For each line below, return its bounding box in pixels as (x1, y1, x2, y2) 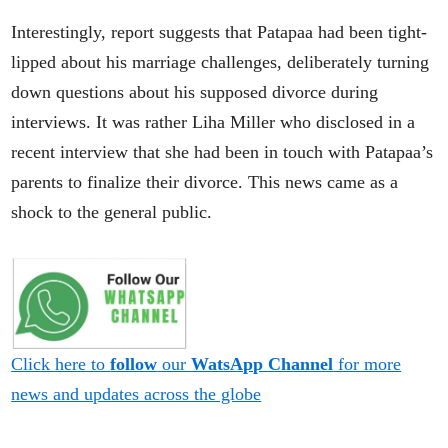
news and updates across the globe (11, 384, 262, 405)
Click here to (11, 354, 111, 375)
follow (110, 354, 158, 375)
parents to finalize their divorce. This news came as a (11, 171, 399, 192)
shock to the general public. (11, 201, 213, 222)
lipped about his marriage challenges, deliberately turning (11, 51, 430, 72)
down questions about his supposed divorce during (11, 81, 379, 102)
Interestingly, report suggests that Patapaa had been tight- (11, 21, 428, 42)
